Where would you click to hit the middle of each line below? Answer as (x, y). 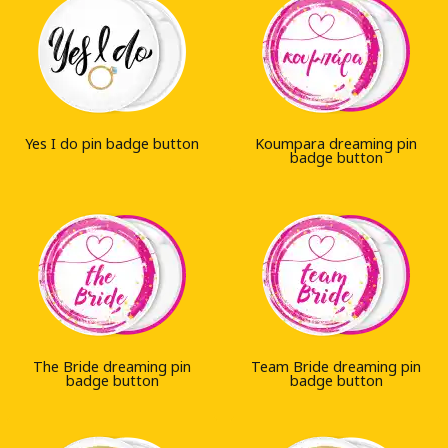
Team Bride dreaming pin (336, 366)
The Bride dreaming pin (112, 366)
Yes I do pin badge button (112, 143)
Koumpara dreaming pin (336, 143)
